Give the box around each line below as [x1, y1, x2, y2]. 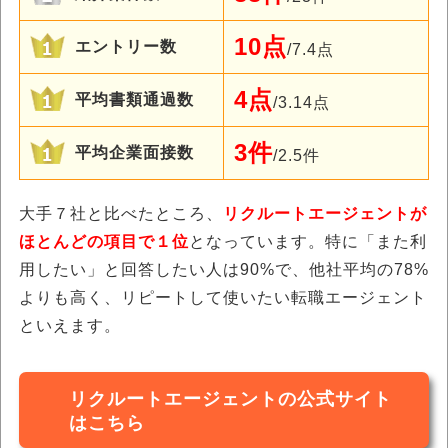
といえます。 [19, 317, 121, 334]
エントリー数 [75, 38, 177, 55]
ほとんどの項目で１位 [19, 233, 189, 250]
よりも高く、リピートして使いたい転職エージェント [19, 289, 427, 306]
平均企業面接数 [75, 144, 194, 161]
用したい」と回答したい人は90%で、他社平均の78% [19, 261, 429, 278]
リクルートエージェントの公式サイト [69, 389, 392, 409]
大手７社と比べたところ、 [19, 205, 223, 222]
